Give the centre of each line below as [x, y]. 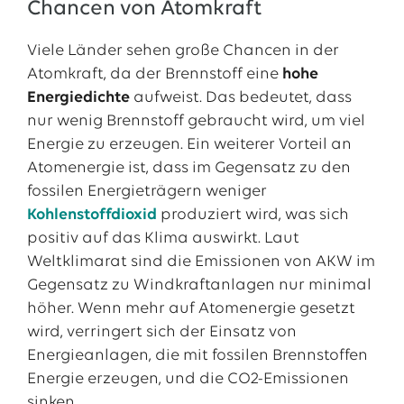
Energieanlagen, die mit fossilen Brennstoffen [197, 356]
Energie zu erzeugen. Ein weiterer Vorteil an [189, 145]
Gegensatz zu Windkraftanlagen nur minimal [199, 285]
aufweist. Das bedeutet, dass [240, 98]
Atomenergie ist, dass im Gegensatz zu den [188, 168]
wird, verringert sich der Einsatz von [161, 332]
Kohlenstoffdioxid [92, 215]
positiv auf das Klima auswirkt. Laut [163, 239]
